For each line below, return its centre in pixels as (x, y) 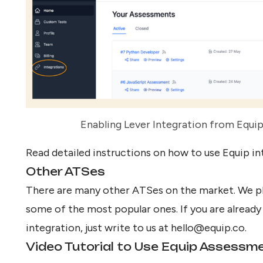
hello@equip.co (208, 227)
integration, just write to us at (98, 227)
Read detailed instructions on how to (115, 152)
